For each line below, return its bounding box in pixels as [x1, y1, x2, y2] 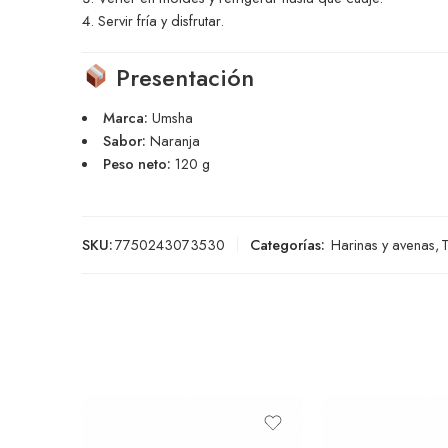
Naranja [145, 129, 200, 151]
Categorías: [250, 233, 325, 255]
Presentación [109, 59, 255, 95]
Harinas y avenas [331, 233, 435, 255]
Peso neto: [102, 152, 171, 174]
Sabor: [102, 129, 146, 151]
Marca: [102, 106, 148, 128]
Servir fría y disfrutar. [98, 10, 224, 32]
